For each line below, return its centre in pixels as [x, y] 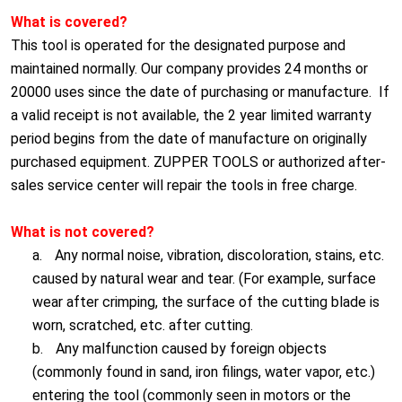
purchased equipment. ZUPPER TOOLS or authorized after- [198, 162]
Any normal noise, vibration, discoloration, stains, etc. [219, 255]
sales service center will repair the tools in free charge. [184, 185]
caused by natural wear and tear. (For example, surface [204, 279]
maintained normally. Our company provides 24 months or [189, 69]
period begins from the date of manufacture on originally [189, 139]
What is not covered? [83, 232]
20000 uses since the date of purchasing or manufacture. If [200, 92]
